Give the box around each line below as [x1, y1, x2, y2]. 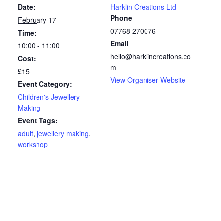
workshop [18, 139, 48, 149]
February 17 [18, 15, 56, 25]
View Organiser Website [110, 75, 185, 85]
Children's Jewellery [18, 92, 80, 102]
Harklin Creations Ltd [110, 2, 176, 12]
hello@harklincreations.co [110, 51, 191, 62]
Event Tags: [18, 115, 58, 126]
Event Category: [18, 79, 72, 89]
